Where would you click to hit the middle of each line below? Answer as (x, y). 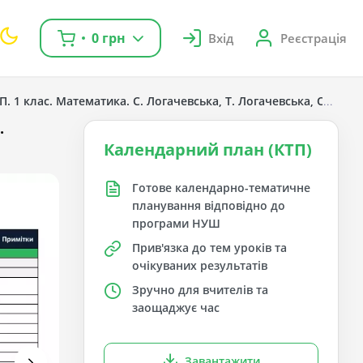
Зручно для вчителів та (201, 290)
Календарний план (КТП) (208, 149)
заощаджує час (176, 307)
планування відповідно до (209, 205)
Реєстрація (314, 38)
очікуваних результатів (200, 265)
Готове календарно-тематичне (222, 188)
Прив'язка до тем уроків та (210, 248)
